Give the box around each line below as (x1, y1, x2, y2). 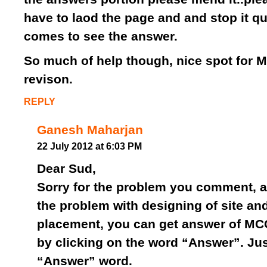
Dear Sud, (37, 162, 96, 175)
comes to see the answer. (24, 29, 178, 43)
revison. (24, 72, 73, 86)
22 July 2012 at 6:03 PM (37, 141, 142, 151)
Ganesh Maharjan (37, 123, 143, 136)
